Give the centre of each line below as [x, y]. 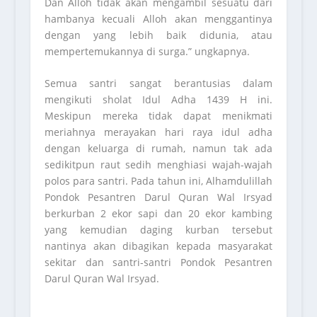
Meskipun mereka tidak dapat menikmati [158, 116]
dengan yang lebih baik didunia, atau [158, 35]
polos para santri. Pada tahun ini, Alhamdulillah [158, 181]
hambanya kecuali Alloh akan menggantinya [158, 18]
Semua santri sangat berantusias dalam [158, 83]
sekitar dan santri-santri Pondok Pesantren [158, 263]
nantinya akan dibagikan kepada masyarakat [158, 246]
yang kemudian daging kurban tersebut [158, 230]
